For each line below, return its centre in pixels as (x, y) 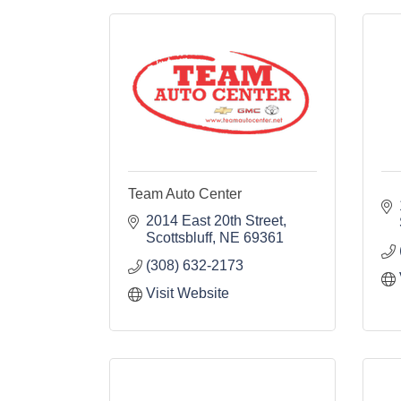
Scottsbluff (179, 238)
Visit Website (188, 294)
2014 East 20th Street (214, 221)
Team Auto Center (185, 194)
